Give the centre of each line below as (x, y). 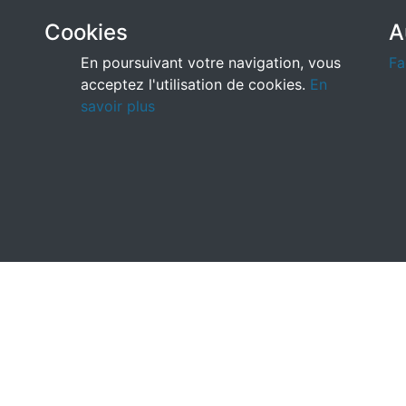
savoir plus (118, 106)
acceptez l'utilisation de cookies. (195, 84)
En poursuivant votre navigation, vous (211, 63)
